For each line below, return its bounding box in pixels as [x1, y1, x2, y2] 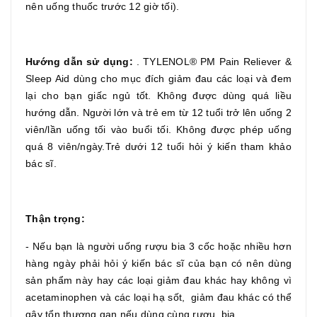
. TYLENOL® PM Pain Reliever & [136, 56, 292, 67]
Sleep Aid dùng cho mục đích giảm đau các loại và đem [25, 73, 292, 84]
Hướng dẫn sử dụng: [25, 56, 137, 67]
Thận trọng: [25, 213, 85, 224]
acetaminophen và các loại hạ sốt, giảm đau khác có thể [25, 292, 292, 303]
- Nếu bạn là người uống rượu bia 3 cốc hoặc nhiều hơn [25, 241, 292, 252]
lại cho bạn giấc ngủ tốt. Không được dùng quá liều [25, 90, 292, 101]
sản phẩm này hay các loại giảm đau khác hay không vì [25, 275, 292, 286]
